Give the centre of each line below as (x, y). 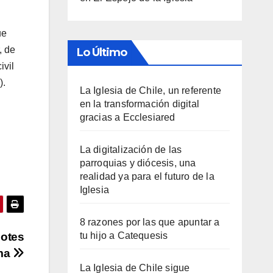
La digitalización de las (131, 149)
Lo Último (102, 52)
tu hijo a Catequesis (124, 235)
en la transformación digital (140, 104)
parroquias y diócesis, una (138, 163)
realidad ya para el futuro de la (147, 176)
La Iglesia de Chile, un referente (151, 90)
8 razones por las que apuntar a (150, 222)
